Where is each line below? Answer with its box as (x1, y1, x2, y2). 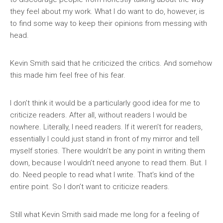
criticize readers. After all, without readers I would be (10, 111, 187, 119)
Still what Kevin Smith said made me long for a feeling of (10, 210, 199, 219)
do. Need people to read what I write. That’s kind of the (10, 170, 195, 179)
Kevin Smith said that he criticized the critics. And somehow (10, 59, 212, 68)
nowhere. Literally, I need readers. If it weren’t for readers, (10, 122, 203, 131)
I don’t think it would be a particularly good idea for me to (10, 99, 200, 108)
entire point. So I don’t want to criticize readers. (10, 182, 170, 191)
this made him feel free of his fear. (10, 71, 125, 80)
